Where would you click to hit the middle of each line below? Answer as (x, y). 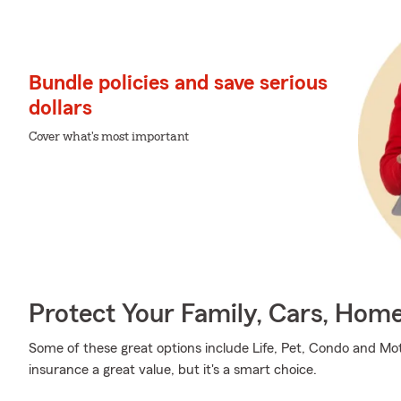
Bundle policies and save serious (178, 83)
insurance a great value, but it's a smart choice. (173, 370)
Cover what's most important (109, 137)
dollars (60, 108)
